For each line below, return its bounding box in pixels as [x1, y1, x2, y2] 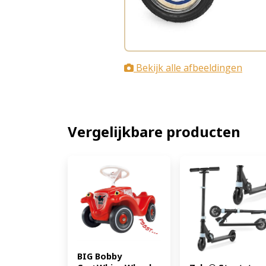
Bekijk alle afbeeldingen [134, 61, 242, 74]
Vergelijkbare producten [68, 121, 240, 141]
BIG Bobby [77, 251, 122, 262]
